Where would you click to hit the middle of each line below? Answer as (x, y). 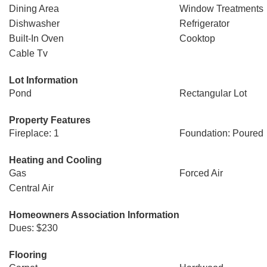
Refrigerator (204, 24)
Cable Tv (28, 53)
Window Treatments (221, 9)
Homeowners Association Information (94, 215)
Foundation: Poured (221, 133)
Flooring (28, 255)
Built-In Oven (36, 38)
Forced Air (201, 173)
